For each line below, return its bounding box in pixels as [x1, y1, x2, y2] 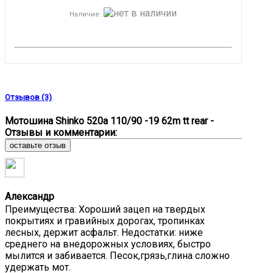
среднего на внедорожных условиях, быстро [5, 238, 211, 250]
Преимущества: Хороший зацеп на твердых [5, 203, 205, 215]
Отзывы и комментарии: [5, 126, 117, 138]
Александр [5, 190, 54, 202]
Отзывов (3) [5, 92, 52, 102]
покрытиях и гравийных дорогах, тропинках [5, 214, 205, 227]
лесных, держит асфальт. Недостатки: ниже [5, 226, 203, 238]
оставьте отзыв [10, 140, 66, 150]
